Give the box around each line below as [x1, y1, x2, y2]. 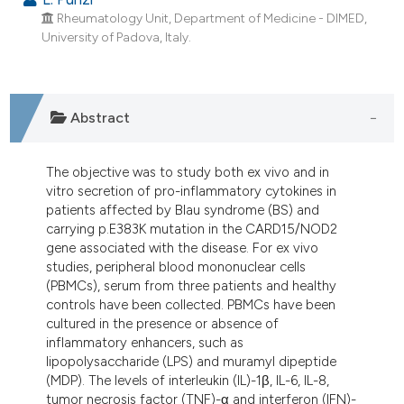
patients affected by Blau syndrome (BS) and [46, 201, 320, 218]
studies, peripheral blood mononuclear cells [46, 258, 307, 275]
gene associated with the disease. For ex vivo [46, 239, 319, 256]
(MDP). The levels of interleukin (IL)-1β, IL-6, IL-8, [46, 372, 330, 389]
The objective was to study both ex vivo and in [46, 163, 330, 180]
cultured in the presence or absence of [46, 315, 280, 332]
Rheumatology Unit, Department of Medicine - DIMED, [57, 10, 368, 25]
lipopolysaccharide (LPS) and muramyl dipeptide [46, 353, 337, 370]
